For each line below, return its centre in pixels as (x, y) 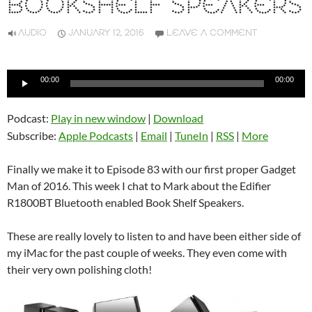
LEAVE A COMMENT (212, 33)
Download (178, 118)
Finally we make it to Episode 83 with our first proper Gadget (151, 169)
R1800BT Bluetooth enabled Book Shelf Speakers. (125, 203)
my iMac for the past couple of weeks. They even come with (147, 253)
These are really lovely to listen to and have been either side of (154, 236)
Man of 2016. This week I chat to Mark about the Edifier (139, 186)
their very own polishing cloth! (79, 270)
